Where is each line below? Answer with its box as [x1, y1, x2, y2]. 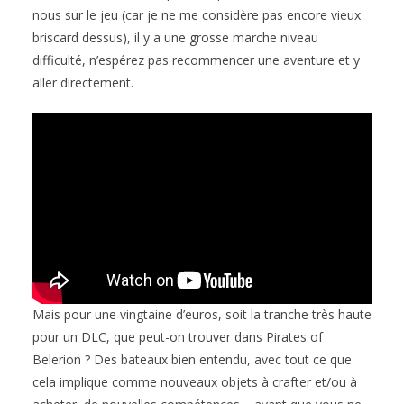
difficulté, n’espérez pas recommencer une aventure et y [32, 50, 360, 69]
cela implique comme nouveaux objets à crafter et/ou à [32, 373, 357, 391]
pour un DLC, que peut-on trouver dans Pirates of [32, 328, 323, 346]
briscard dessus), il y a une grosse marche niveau [32, 28, 318, 46]
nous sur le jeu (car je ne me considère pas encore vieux [32, 5, 361, 23]
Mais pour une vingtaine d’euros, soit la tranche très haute [32, 306, 372, 324]
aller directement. [32, 73, 133, 91]
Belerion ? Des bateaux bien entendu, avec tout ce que [32, 351, 352, 369]
